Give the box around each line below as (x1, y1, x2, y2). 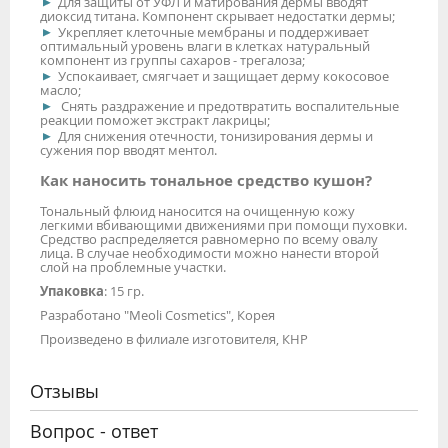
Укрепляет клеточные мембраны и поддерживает (58, 22, 369, 41)
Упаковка (40, 281, 104, 300)
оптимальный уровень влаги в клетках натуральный (40, 36, 370, 55)
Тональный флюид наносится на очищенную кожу (40, 201, 355, 220)
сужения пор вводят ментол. (40, 140, 217, 159)
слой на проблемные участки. (40, 257, 226, 276)
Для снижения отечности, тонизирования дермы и (58, 126, 373, 145)
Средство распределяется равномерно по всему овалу (40, 229, 378, 248)
